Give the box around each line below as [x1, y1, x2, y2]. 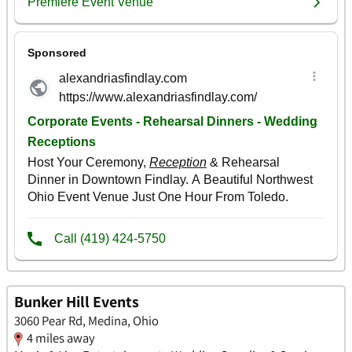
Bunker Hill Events [14, 291, 139, 312]
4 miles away [27, 328, 95, 346]
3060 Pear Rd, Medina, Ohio [14, 311, 159, 329]
